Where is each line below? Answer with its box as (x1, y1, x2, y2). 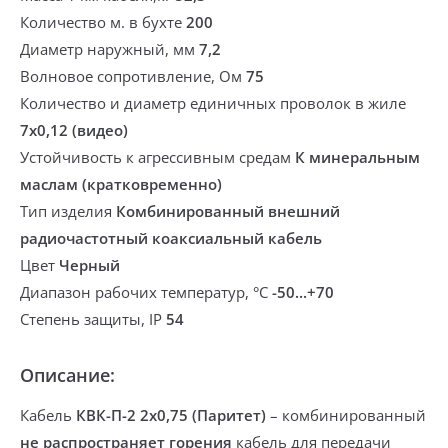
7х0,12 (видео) (20, 120, 128, 140)
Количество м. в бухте (20, 12, 186, 32)
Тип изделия (20, 201, 116, 221)
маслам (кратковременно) (20, 174, 222, 194)
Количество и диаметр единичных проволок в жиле (20, 93, 406, 113)
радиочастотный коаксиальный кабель (20, 228, 322, 248)
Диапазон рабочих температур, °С (20, 282, 272, 302)
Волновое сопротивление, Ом (20, 66, 246, 86)
